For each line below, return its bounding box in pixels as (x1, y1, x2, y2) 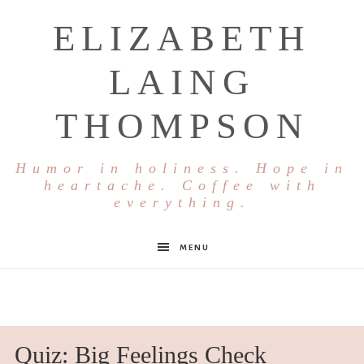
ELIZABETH (53, 18, 311, 58)
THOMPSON (54, 106, 310, 146)
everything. (113, 194, 251, 210)
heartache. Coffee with (43, 177, 321, 193)
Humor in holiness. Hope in (15, 160, 349, 176)
